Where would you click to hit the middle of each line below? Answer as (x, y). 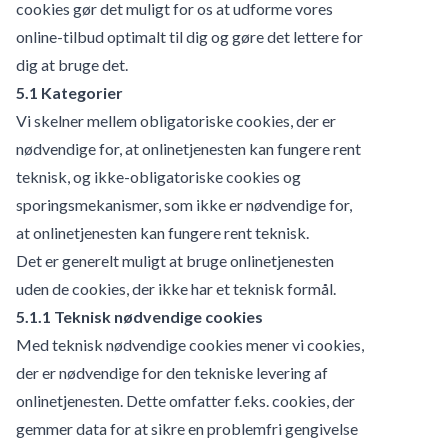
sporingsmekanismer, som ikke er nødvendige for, (184, 204)
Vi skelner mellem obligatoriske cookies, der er (176, 120)
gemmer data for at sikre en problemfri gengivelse (187, 428)
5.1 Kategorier (69, 92)
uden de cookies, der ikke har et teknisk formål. (176, 288)
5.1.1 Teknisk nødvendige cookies (139, 316)
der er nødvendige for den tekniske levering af (172, 372)
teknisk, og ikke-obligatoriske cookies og (158, 176)
